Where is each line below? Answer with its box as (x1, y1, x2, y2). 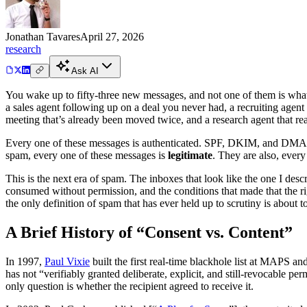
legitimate (168, 149, 212, 161)
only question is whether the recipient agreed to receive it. (5, 280, 254, 292)
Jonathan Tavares (5, 30, 80, 42)
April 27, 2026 (80, 30, 144, 42)
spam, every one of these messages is (5, 149, 168, 161)
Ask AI (71, 65, 99, 76)
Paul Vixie (45, 255, 90, 267)
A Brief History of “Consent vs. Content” (5, 223, 293, 241)
